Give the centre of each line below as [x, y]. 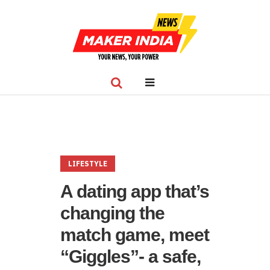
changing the [112, 213]
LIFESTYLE [88, 164]
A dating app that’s [135, 191]
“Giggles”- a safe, [130, 256]
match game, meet [135, 235]
